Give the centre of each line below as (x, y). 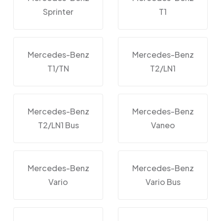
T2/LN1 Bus (58, 125)
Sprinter (58, 11)
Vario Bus (163, 182)
